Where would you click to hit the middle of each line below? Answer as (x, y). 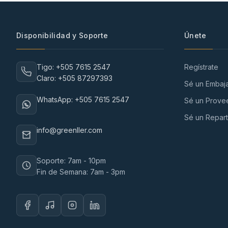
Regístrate (201, 67)
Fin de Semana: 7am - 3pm (81, 172)
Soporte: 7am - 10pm (71, 161)
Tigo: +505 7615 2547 (74, 67)
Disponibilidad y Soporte (62, 35)
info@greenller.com (69, 130)
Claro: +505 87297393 (75, 78)
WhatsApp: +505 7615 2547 (83, 99)
